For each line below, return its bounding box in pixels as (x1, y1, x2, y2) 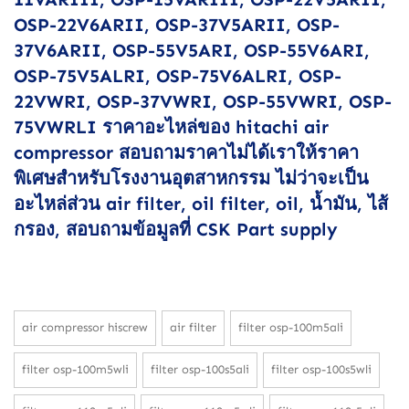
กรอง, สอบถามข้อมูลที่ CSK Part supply (14, 217, 338, 240)
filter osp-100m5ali (238, 320, 343, 334)
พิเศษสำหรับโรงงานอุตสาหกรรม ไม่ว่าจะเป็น (14, 166, 369, 189)
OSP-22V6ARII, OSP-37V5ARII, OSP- (14, 13, 340, 36)
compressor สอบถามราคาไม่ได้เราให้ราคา (14, 141, 359, 163)
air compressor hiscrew (22, 320, 148, 334)
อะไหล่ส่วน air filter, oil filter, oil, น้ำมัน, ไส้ (14, 192, 388, 215)
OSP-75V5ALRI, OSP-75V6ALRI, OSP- (14, 64, 341, 87)
